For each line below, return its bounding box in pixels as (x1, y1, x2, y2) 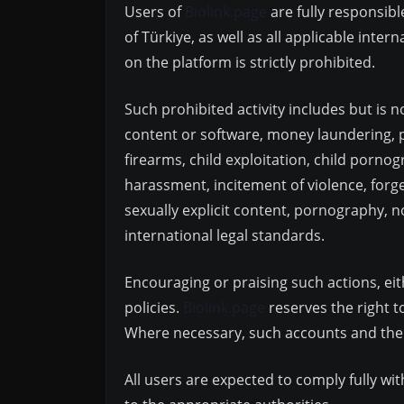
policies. (124, 298, 183, 317)
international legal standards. (124, 225, 325, 245)
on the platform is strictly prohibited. (124, 52, 375, 72)
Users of (124, 2, 185, 22)
